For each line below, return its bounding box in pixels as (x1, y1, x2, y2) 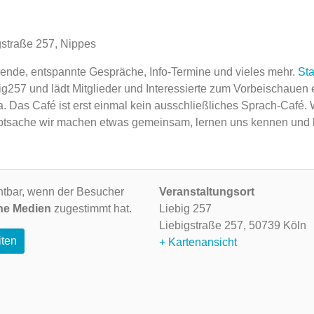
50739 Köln (248, 219, 306, 231)
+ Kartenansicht (158, 236, 237, 248)
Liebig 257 (158, 203, 212, 214)
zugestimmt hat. (51, 203, 132, 214)
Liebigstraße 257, (158, 219, 249, 231)
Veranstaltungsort (158, 186, 254, 198)
